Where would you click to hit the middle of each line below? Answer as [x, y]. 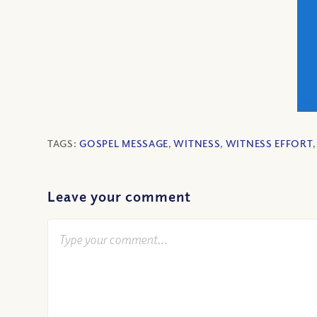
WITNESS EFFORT [269, 144]
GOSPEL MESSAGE [124, 144]
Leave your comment [119, 197]
